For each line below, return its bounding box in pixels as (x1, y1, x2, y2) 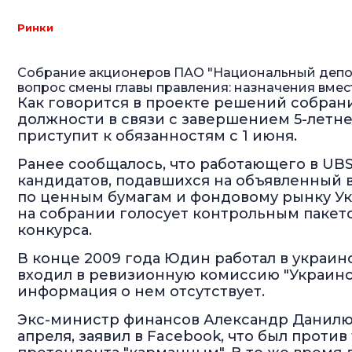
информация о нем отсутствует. (17, 283, 265, 300)
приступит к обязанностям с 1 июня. (17, 127, 297, 145)
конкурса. (17, 222, 92, 239)
